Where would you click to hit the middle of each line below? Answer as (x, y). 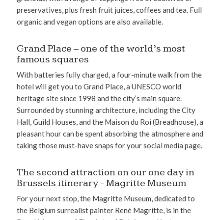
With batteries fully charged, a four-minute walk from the (109, 74)
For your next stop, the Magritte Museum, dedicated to (106, 198)
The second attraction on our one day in (105, 173)
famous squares (53, 60)
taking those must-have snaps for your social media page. (109, 145)
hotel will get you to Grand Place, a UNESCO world (99, 86)
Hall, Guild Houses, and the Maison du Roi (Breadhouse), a (110, 122)
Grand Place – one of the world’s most (101, 49)
